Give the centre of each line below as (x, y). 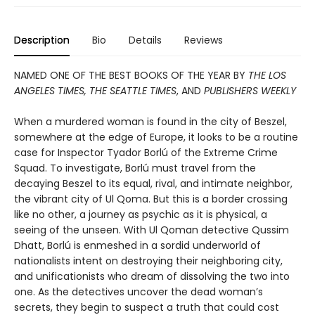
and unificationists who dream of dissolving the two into (152, 276)
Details (145, 40)
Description (42, 40)
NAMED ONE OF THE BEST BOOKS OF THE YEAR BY (131, 75)
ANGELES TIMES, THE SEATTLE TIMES (95, 90)
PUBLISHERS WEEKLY (250, 90)
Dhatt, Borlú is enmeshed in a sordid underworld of (137, 245)
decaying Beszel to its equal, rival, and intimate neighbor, (153, 183)
